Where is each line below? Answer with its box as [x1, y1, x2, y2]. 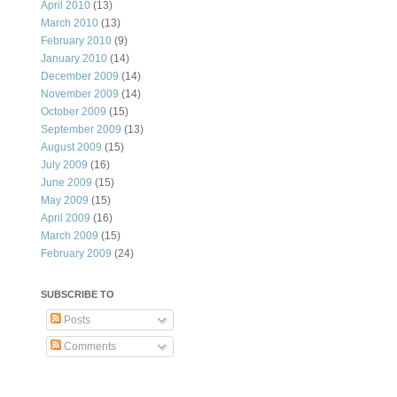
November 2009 [41, 88, 119, 101]
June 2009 [41, 176, 92, 190]
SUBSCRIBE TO [41, 289, 114, 300]
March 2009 [41, 230, 98, 243]
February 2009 [41, 247, 112, 261]
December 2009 [41, 70, 119, 83]
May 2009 [41, 194, 89, 207]
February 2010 [41, 35, 112, 48]
